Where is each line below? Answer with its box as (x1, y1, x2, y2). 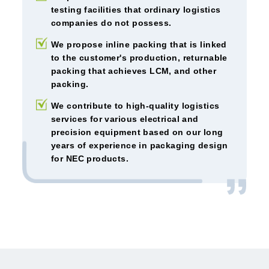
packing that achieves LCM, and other (51, 65, 217, 76)
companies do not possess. (51, 17, 172, 28)
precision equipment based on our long (51, 127, 223, 137)
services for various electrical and (51, 113, 199, 124)
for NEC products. (51, 153, 129, 163)
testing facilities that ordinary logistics (51, 4, 221, 14)
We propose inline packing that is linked (51, 39, 227, 49)
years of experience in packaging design (51, 140, 228, 150)
